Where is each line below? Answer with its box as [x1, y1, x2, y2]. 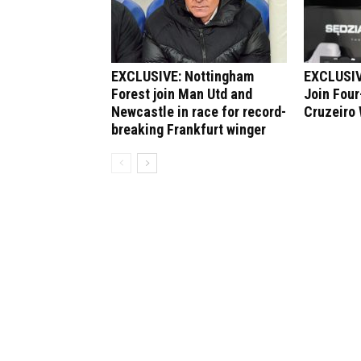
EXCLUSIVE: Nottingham [111, 68, 254, 85]
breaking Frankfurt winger [111, 121, 266, 138]
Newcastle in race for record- [111, 103, 286, 120]
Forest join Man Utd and [111, 85, 252, 102]
